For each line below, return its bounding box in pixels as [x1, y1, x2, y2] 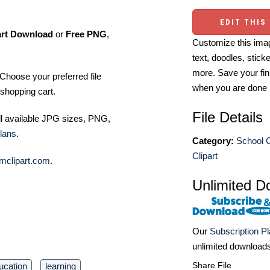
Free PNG [66, 29, 107, 39]
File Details [192, 109, 263, 125]
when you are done [192, 83, 267, 93]
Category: [192, 136, 234, 146]
